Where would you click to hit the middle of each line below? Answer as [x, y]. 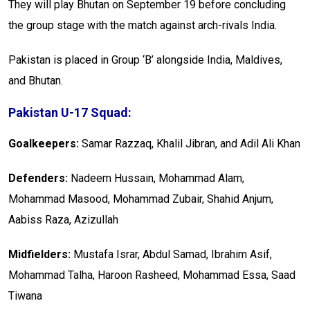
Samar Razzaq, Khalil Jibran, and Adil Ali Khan [190, 144]
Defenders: [38, 179]
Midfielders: [39, 255]
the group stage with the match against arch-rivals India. [143, 26]
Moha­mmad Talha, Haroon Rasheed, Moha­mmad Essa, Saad [152, 275]
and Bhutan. [36, 81]
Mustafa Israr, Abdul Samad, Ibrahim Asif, [171, 255]
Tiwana [25, 296]
